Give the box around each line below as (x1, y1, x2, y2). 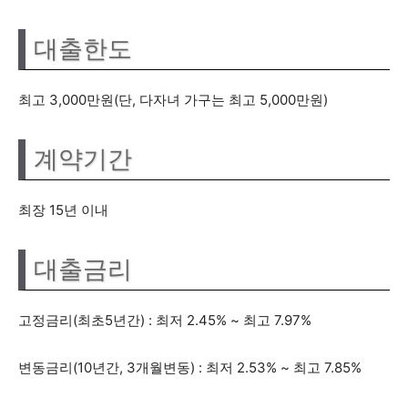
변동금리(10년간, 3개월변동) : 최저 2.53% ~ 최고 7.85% (18, 359, 362, 376)
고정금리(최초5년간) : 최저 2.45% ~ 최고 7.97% (18, 311, 311, 329)
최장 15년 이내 (18, 201, 108, 219)
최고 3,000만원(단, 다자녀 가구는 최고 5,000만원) (18, 91, 328, 108)
